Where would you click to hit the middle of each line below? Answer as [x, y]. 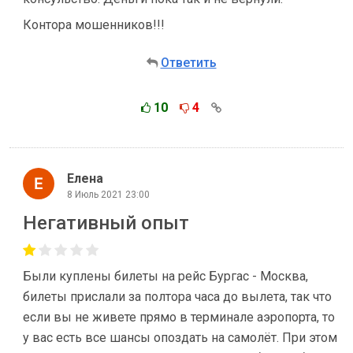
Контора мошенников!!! [94, 25]
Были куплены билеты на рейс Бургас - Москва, [165, 276]
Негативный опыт [106, 223]
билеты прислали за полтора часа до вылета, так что [177, 297]
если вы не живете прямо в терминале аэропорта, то [179, 317]
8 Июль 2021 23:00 [108, 194]
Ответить [188, 63]
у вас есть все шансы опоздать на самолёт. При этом [180, 338]
